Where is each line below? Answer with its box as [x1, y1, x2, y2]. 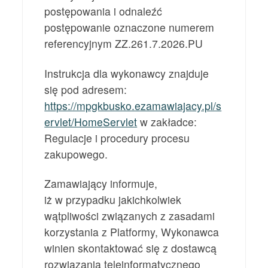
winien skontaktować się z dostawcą [44, 240, 217, 255]
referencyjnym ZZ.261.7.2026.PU [44, 36, 203, 51]
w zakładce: [137, 114, 197, 129]
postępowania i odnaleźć [44, 4, 163, 19]
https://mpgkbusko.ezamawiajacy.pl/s [44, 98, 222, 113]
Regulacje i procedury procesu [44, 130, 190, 145]
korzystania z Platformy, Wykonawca [44, 224, 220, 239]
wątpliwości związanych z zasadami [44, 208, 215, 223]
